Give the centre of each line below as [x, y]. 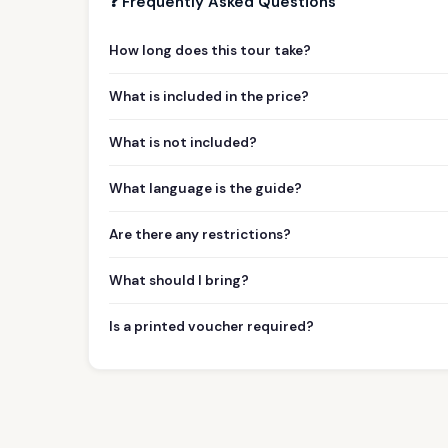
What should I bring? [179, 280]
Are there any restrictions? [200, 234]
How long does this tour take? [210, 50]
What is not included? [183, 142]
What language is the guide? [205, 188]
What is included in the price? [209, 96]
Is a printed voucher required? [211, 326]
